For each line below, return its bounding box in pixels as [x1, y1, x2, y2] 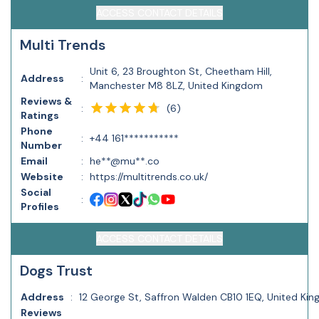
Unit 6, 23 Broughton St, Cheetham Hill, [90, 65, 272, 78]
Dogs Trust [20, 261, 93, 280]
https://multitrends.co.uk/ [90, 170, 208, 183]
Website [21, 170, 63, 183]
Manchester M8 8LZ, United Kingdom [90, 79, 263, 92]
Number [21, 139, 62, 152]
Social [21, 186, 51, 199]
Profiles [21, 200, 59, 213]
